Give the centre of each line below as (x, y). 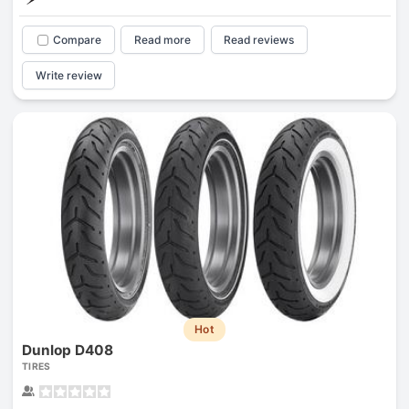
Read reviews (259, 40)
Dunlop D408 (67, 350)
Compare (77, 40)
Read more (163, 40)
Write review (68, 75)
